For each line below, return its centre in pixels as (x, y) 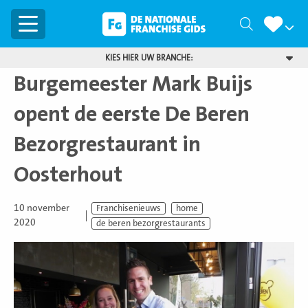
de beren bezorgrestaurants (151, 224)
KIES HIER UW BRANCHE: (148, 58)
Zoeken (273, 24)
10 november (42, 208)
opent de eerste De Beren (132, 114)
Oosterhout (68, 175)
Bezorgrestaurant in (107, 144)
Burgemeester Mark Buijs (133, 84)
